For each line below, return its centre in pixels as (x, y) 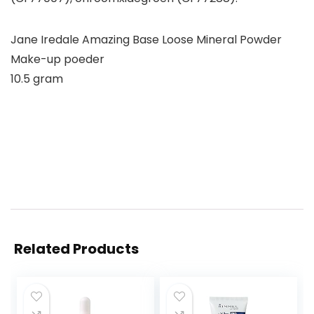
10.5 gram (37, 79)
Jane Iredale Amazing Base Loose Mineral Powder (146, 40)
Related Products (76, 249)
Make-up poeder (57, 60)
